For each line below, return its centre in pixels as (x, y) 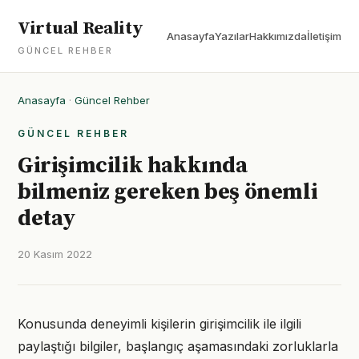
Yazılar (232, 36)
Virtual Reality (81, 28)
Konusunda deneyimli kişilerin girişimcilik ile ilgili (159, 324)
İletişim (324, 36)
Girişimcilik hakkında (133, 165)
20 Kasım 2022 (55, 254)
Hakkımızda (278, 36)
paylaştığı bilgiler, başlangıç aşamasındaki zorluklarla (178, 346)
